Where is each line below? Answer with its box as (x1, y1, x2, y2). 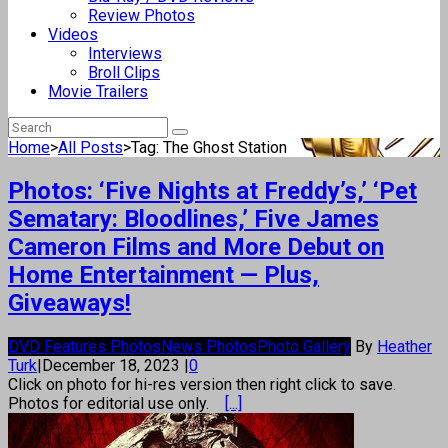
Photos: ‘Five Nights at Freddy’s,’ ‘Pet (8, 176, 417, 205)
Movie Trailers (48, 82, 148, 101)
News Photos (161, 336, 257, 356)
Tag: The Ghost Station (131, 138, 287, 157)
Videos (48, 25, 98, 44)
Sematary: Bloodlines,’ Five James (8, 204, 379, 233)
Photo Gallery (257, 336, 351, 356)
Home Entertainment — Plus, (8, 260, 319, 289)
